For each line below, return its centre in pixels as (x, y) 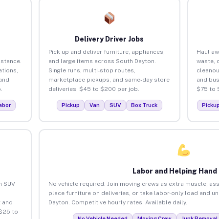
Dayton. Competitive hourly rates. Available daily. (118, 202)
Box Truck (144, 105)
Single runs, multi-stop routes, (92, 70)
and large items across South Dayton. (102, 61)
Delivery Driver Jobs (109, 39)
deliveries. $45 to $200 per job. (94, 89)
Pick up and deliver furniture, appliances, (106, 52)
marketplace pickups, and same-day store (109, 79)
